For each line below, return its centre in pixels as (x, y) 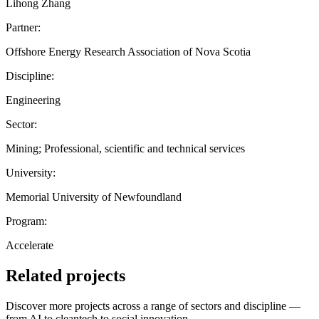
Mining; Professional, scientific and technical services (125, 148)
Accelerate (30, 245)
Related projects (66, 275)
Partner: (23, 27)
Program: (26, 221)
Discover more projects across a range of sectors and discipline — (153, 305)
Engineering (33, 100)
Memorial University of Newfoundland (94, 197)
